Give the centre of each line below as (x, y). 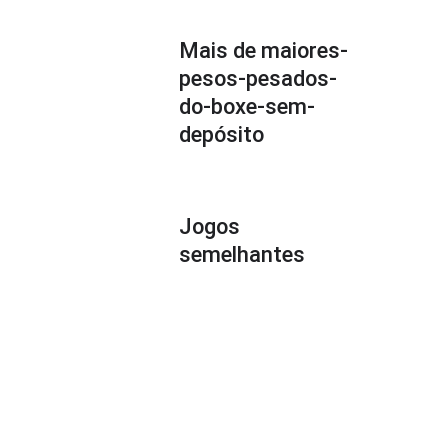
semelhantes (241, 254)
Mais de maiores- (263, 50)
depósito (221, 134)
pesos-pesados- (257, 78)
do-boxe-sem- (246, 106)
